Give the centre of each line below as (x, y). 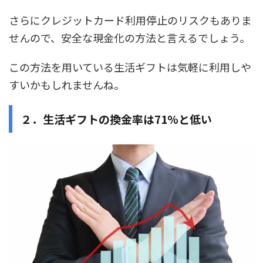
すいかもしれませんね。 (67, 84)
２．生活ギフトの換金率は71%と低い (116, 119)
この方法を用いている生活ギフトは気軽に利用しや (130, 67)
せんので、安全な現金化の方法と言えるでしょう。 (129, 37)
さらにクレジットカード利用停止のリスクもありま (130, 20)
